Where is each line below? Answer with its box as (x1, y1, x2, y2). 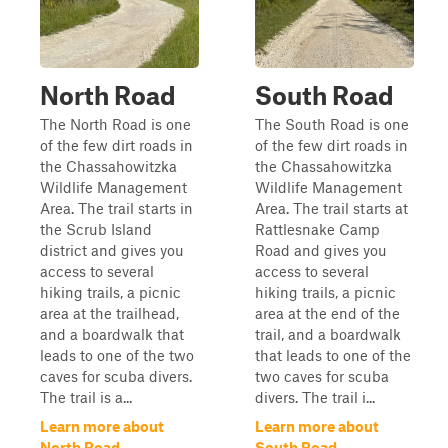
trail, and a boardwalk (255, 325, 401, 343)
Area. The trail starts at (255, 199, 408, 217)
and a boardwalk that (40, 325, 184, 343)
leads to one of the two (40, 346, 194, 364)
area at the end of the (255, 304, 400, 322)
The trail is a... (40, 388, 132, 406)
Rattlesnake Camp (255, 220, 380, 238)
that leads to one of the (255, 346, 411, 364)
